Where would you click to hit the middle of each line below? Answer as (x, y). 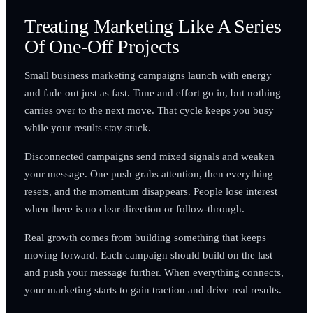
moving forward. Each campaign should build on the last (148, 254)
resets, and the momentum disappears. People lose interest (151, 191)
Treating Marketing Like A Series (153, 26)
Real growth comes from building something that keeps (145, 237)
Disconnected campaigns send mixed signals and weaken (149, 156)
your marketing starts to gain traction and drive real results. (153, 289)
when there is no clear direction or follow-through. (134, 208)
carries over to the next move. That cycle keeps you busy (149, 110)
